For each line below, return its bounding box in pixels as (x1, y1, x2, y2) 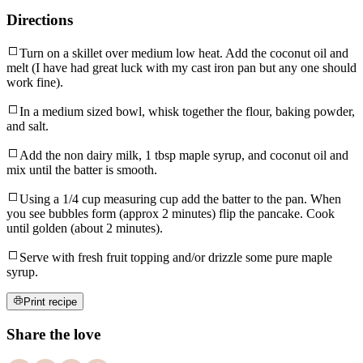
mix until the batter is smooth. (6, 162, 157, 177)
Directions (6, 11, 73, 29)
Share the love (6, 325, 100, 343)
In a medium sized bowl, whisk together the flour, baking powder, (19, 104, 355, 118)
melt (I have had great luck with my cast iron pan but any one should (6, 60, 357, 75)
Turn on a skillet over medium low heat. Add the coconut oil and (19, 45, 348, 60)
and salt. (6, 118, 49, 133)
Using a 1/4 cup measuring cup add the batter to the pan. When (19, 191, 341, 206)
